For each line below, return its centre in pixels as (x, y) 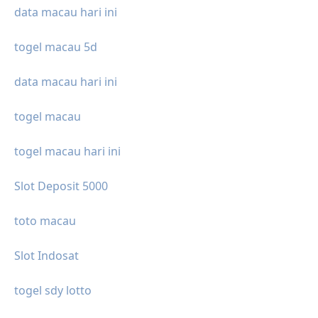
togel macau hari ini (67, 152)
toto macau (45, 221)
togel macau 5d (56, 47)
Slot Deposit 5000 (61, 186)
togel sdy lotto (53, 291)
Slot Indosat (46, 256)
